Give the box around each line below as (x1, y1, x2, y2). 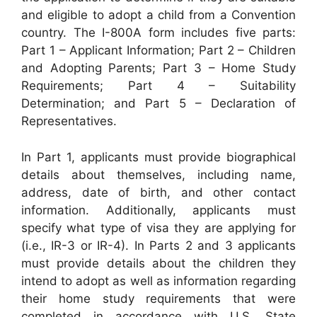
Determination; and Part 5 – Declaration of (21, 96, 296, 111)
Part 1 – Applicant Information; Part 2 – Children (21, 43, 296, 58)
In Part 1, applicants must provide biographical (21, 149, 296, 164)
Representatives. (21, 114, 117, 129)
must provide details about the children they (21, 255, 296, 270)
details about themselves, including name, (21, 167, 296, 182)
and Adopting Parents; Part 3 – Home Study (21, 61, 296, 76)
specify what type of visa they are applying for (21, 220, 296, 235)
